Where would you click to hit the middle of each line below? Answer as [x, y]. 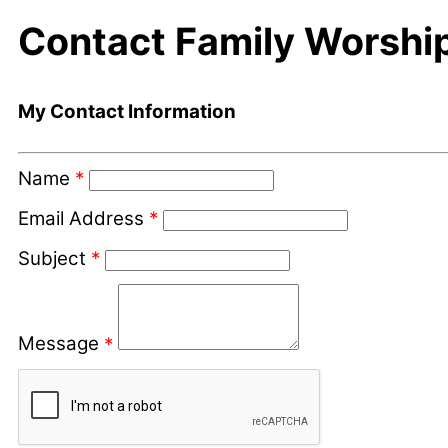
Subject [52, 258]
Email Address [81, 218]
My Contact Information [127, 112]
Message [58, 344]
